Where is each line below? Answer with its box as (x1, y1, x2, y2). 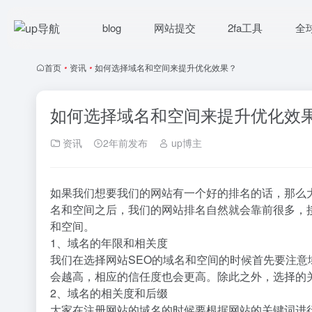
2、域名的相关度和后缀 (50, 285, 168, 301)
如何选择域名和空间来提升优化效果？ (95, 61, 237, 73)
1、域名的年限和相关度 (50, 235, 168, 251)
